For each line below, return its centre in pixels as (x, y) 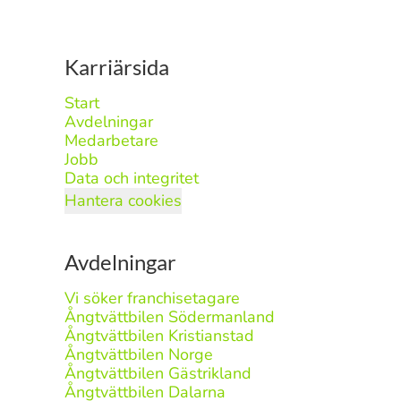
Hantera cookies (123, 200)
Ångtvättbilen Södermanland (170, 317)
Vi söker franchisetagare (152, 298)
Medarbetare (111, 141)
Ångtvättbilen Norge (139, 354)
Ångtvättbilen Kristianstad (159, 336)
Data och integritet (132, 178)
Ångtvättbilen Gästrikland (158, 373)
